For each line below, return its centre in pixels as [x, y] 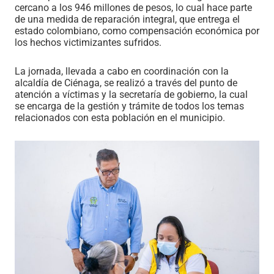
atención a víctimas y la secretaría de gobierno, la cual [131, 95]
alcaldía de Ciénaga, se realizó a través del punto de [126, 83]
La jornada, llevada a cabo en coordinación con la [122, 72]
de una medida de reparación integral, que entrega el [127, 20]
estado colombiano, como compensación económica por [137, 31]
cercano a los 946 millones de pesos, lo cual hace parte [133, 8]
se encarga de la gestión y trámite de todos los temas [129, 106]
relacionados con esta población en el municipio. [120, 118]
